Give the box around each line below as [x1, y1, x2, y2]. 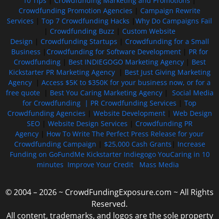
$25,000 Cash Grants [104, 139, 172, 149]
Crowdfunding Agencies [7, 108, 86, 118]
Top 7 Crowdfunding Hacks [42, 16, 130, 25]
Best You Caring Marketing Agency [49, 88, 162, 97]
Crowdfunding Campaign [14, 139, 96, 149]
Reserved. [91, 198, 128, 210]
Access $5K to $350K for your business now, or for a [42, 77, 211, 87]
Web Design [173, 108, 212, 118]
